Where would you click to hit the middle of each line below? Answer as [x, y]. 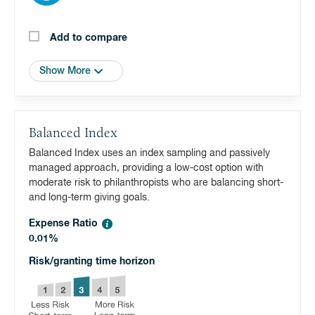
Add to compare [89, 38]
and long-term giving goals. [89, 198]
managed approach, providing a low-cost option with [146, 168]
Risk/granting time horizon [92, 262]
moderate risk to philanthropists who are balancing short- [156, 183]
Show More [65, 71]
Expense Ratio [63, 224]
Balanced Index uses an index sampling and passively [149, 153]
